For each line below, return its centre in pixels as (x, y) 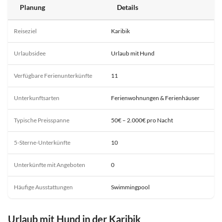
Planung (32, 7)
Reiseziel (25, 31)
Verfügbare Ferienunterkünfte (53, 75)
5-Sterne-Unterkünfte (42, 142)
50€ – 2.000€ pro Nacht (142, 120)
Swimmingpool (130, 187)
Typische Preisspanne (42, 120)
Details (128, 7)
